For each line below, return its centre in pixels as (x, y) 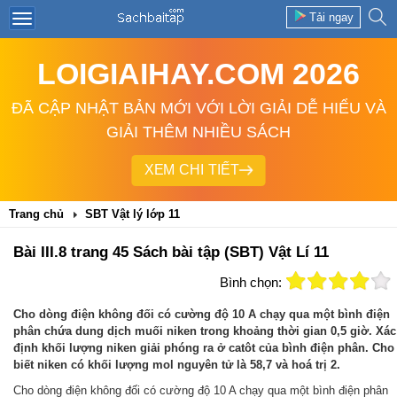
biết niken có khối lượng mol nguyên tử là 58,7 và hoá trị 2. (177, 365)
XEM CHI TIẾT (191, 171)
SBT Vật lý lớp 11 (132, 214)
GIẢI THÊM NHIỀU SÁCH (198, 132)
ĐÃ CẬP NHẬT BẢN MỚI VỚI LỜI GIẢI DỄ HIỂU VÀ (198, 108)
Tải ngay (331, 17)
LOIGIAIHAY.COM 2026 (198, 74)
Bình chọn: (251, 282)
